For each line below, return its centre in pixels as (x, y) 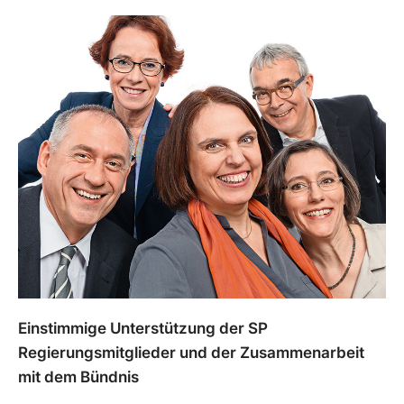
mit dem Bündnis (78, 377)
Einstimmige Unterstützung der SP (143, 329)
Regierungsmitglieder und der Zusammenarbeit (191, 353)
